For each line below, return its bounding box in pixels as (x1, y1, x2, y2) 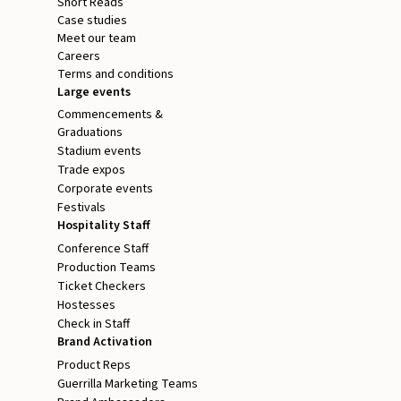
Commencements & (57, 106, 163, 124)
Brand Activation (57, 333, 152, 352)
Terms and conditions (57, 65, 174, 84)
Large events (57, 83, 131, 102)
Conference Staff (57, 240, 149, 259)
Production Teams (57, 259, 156, 277)
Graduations (57, 124, 123, 142)
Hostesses (57, 296, 115, 315)
